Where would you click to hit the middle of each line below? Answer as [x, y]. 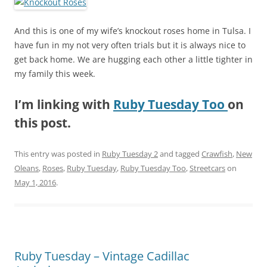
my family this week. [55, 73]
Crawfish [217, 153]
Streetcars [207, 168]
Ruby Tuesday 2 [130, 153]
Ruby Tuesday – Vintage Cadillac [102, 256]
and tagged [180, 153]
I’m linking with [64, 104]
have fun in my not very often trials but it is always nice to [130, 45]
